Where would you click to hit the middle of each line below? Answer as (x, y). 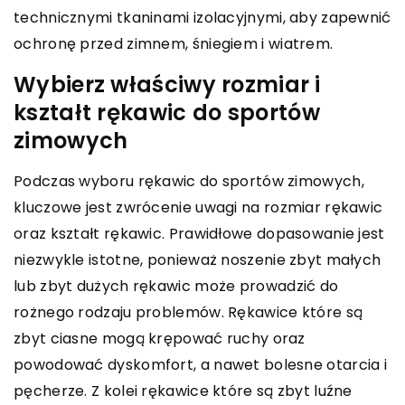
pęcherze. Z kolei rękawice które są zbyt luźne (183, 391)
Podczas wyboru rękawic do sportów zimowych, (189, 182)
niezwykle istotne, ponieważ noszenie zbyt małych (198, 260)
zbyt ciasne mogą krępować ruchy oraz (160, 339)
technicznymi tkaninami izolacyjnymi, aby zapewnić (202, 18)
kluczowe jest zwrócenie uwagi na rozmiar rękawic (198, 208)
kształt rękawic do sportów (167, 113)
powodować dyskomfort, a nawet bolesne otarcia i (201, 365)
